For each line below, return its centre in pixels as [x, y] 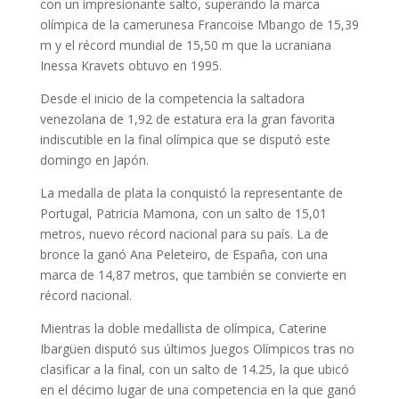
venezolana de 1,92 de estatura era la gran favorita [187, 119]
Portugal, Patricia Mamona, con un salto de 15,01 [183, 214]
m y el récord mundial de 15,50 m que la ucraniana [185, 45]
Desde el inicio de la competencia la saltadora [172, 99]
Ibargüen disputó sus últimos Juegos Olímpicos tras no [197, 349]
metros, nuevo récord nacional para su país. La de [184, 234]
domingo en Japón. [94, 160]
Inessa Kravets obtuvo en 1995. [130, 66]
